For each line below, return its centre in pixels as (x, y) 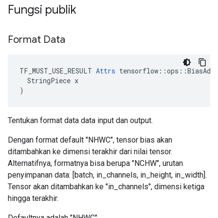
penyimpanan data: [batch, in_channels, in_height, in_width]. (107, 175)
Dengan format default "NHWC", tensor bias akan (90, 140)
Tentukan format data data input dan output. (80, 120)
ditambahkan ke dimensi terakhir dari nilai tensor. (90, 152)
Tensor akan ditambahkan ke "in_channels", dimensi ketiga (106, 187)
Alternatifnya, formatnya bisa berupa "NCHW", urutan (95, 163)
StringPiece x (49, 81)
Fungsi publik (44, 10)
